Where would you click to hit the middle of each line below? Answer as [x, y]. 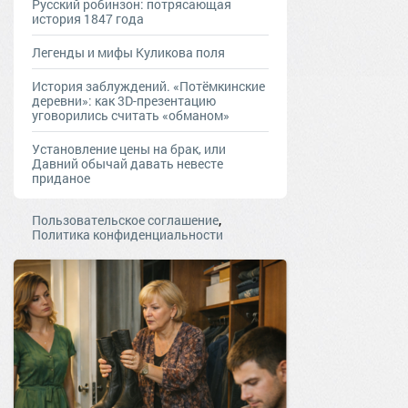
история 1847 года [88, 19]
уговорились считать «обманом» [131, 116]
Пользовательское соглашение [125, 220]
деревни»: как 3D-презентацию [124, 101]
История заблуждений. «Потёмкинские [148, 87]
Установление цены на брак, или [129, 149]
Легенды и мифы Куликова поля [128, 53]
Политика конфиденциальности [127, 235]
